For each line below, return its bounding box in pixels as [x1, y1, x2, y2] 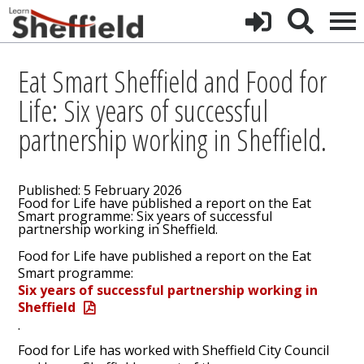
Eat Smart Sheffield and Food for [18, 62, 327, 102]
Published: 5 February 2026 [18, 181, 183, 199]
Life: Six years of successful [18, 91, 269, 131]
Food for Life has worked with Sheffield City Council [18, 341, 330, 360]
